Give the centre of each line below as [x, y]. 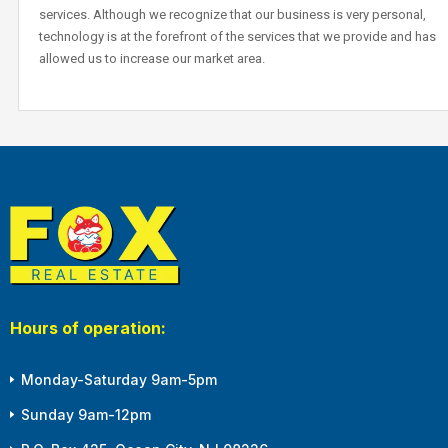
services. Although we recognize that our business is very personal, [232, 14]
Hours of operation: [88, 328]
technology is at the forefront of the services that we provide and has [237, 36]
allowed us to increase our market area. [152, 58]
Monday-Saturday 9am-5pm [119, 379]
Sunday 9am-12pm [86, 414]
